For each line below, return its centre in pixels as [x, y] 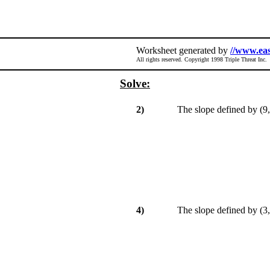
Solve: [135, 83]
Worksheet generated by [183, 50]
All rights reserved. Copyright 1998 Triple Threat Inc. [202, 59]
